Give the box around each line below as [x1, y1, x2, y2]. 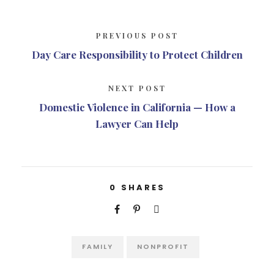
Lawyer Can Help [95, 117, 179, 131]
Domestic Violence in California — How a [39, 100, 235, 114]
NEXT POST [108, 83, 166, 94]
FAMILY [82, 242, 113, 252]
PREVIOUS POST [95, 31, 179, 41]
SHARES [120, 182, 165, 194]
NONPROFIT [137, 242, 189, 252]
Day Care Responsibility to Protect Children [31, 48, 243, 62]
